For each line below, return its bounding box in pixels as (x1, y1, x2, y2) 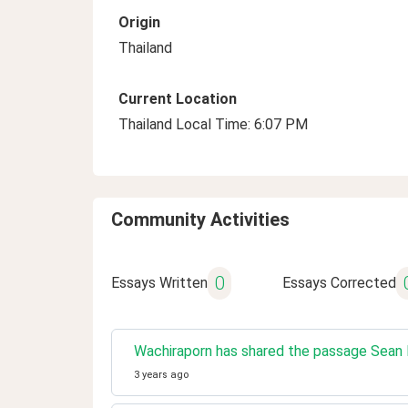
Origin (118, 14, 160, 31)
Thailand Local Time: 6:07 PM (118, 116, 308, 133)
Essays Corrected (281, 274, 396, 291)
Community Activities (111, 209, 290, 230)
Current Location (118, 90, 237, 107)
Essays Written (111, 274, 208, 291)
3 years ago (134, 369, 189, 381)
